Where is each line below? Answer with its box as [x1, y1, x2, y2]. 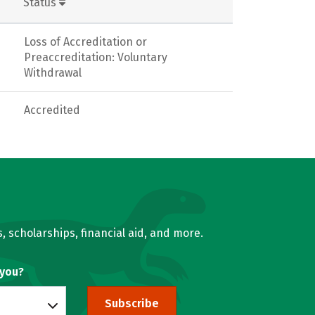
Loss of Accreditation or [24, 34, 147, 49]
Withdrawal [24, 65, 82, 79]
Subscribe [104, 297, 159, 310]
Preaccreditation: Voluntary [24, 50, 167, 64]
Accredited [24, 103, 80, 117]
